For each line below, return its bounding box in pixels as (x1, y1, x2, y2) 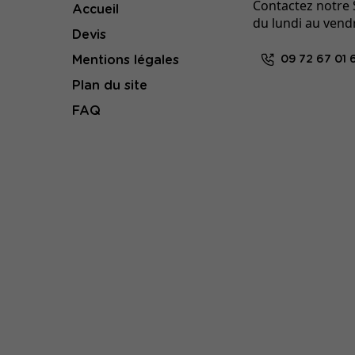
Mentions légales (71, 54, 179, 67)
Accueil (71, 3, 119, 17)
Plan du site (71, 79, 147, 93)
